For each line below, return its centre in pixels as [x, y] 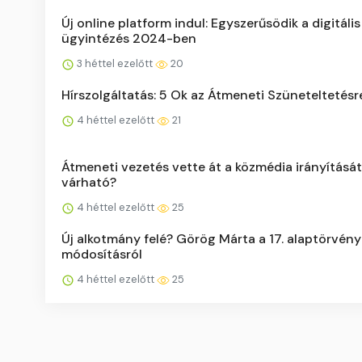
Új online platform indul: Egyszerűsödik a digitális [211, 23]
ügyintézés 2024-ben [129, 39]
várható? [89, 183]
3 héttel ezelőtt [115, 64]
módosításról [102, 255]
